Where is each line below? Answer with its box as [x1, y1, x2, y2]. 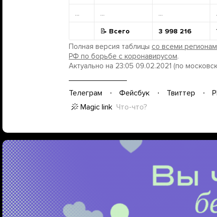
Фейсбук [119, 88, 150, 98]
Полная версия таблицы [69, 42, 152, 51]
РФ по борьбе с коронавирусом [69, 52, 177, 61]
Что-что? [116, 102, 147, 112]
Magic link [80, 102, 112, 112]
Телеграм [69, 88, 102, 98]
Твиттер [167, 88, 195, 98]
